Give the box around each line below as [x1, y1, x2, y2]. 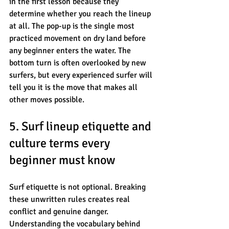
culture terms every [9, 135, 112, 151]
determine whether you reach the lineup [9, 8, 153, 19]
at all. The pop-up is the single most [9, 20, 136, 31]
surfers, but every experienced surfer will [9, 70, 154, 80]
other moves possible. [9, 94, 84, 105]
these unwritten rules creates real [9, 194, 132, 204]
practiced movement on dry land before [9, 33, 148, 43]
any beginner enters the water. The [9, 45, 133, 56]
